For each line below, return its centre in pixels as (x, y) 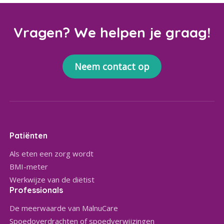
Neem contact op (112, 66)
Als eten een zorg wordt (52, 154)
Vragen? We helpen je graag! (112, 32)
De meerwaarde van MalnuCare (64, 208)
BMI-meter (29, 167)
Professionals (36, 190)
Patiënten (29, 136)
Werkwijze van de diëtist (52, 180)
